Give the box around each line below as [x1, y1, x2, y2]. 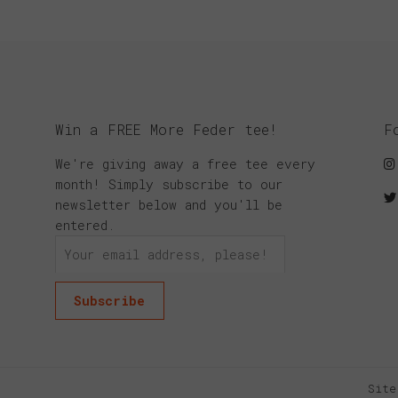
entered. [55, 217, 115, 235]
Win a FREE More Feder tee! [55, 119, 278, 139]
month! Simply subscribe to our [55, 176, 283, 194]
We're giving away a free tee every [55, 155, 316, 173]
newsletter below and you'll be [55, 196, 283, 214]
